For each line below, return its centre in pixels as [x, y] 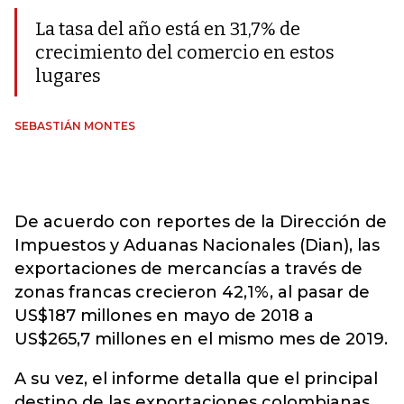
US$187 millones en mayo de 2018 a [164, 316]
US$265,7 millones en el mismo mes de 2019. [201, 339]
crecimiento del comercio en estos [185, 52]
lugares [68, 76]
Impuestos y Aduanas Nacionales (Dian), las [197, 245]
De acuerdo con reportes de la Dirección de [201, 222]
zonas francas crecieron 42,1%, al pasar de [192, 292]
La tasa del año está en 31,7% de [168, 29]
